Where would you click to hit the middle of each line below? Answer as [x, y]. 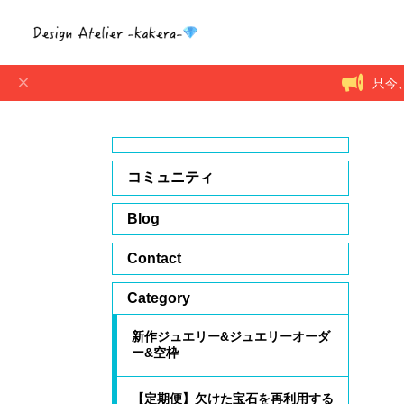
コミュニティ [170, 177]
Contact [154, 258]
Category [159, 298]
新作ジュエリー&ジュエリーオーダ [231, 336]
